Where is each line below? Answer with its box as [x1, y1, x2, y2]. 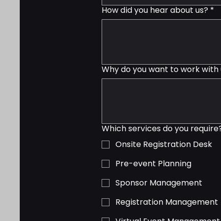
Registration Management [115, 196, 218, 208]
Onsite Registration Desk [115, 139, 212, 150]
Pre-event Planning [115, 158, 191, 169]
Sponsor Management [115, 177, 202, 188]
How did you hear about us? [102, 4, 208, 16]
